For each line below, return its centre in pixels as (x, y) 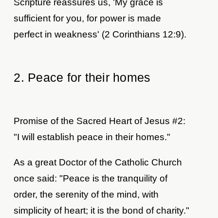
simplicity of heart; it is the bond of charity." (102, 210)
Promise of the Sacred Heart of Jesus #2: (100, 121)
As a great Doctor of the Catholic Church (98, 162)
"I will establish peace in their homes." (92, 137)
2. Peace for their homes (82, 77)
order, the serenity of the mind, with (86, 194)
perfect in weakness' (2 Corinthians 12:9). (100, 34)
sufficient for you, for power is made (88, 18)
